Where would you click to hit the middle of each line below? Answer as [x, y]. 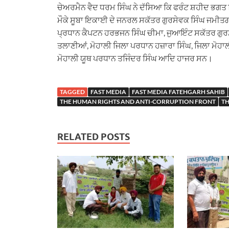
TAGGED [72, 92]
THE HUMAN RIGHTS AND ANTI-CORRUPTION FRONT [138, 102]
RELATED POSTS [94, 137]
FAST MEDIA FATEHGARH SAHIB [178, 92]
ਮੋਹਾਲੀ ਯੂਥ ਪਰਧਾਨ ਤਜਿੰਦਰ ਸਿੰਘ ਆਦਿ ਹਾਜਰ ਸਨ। [135, 58]
